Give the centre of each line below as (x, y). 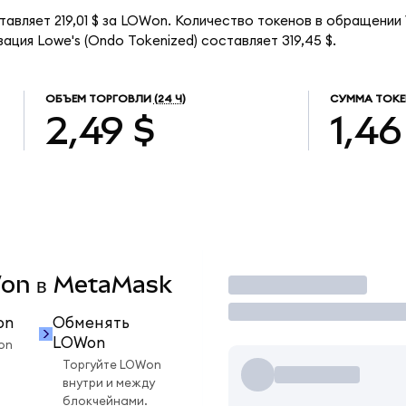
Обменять (91, 324)
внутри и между (109, 384)
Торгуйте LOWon (112, 366)
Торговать (273, 285)
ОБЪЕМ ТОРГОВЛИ (98, 99)
